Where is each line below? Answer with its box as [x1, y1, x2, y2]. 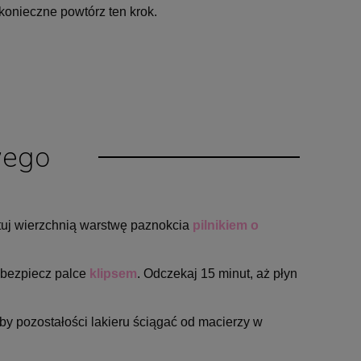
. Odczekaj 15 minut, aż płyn [137, 266, 297, 280]
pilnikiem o [193, 218, 259, 232]
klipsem [89, 266, 137, 280]
